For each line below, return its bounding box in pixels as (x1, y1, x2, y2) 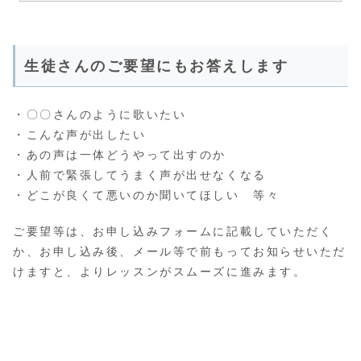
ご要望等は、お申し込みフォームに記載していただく (13, 225, 334, 238)
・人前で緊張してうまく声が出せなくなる (13, 168, 267, 182)
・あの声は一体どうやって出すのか (13, 148, 226, 162)
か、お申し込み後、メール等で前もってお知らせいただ (13, 245, 346, 258)
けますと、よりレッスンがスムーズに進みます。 (13, 265, 307, 278)
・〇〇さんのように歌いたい (13, 108, 187, 122)
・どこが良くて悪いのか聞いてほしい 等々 (13, 189, 280, 202)
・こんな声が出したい (13, 128, 147, 142)
